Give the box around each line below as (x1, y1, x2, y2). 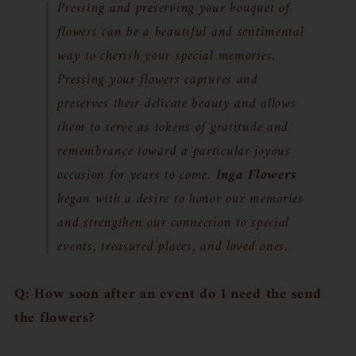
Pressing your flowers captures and (57, 68, 258, 92)
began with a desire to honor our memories (57, 187, 304, 211)
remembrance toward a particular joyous (57, 139, 291, 164)
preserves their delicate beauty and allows (57, 91, 296, 116)
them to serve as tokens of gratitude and (57, 115, 289, 140)
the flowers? (14, 306, 95, 331)
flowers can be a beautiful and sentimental (57, 20, 304, 44)
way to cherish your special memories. (57, 44, 277, 68)
